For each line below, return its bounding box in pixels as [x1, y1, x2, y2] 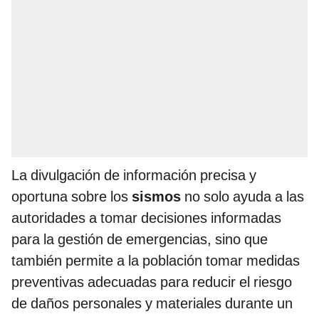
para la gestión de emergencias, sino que [11, 231, 268, 249]
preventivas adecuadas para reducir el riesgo [11, 273, 292, 291]
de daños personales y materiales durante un [11, 295, 293, 313]
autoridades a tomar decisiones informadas [11, 209, 281, 227]
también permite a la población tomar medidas [11, 252, 300, 270]
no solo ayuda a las [181, 188, 304, 206]
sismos [132, 188, 181, 206]
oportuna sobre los [11, 188, 132, 206]
